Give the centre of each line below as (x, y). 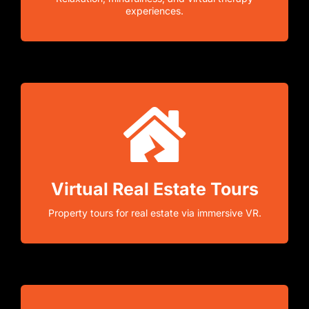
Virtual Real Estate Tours (154, 189)
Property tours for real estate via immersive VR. (154, 212)
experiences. (154, 10)
